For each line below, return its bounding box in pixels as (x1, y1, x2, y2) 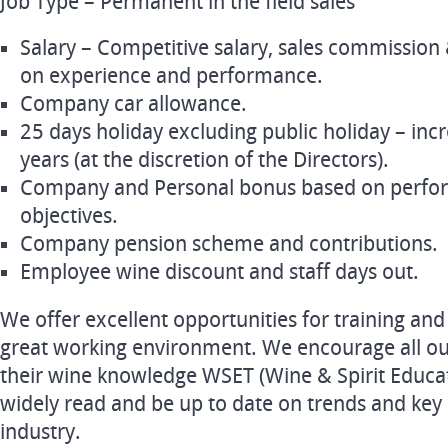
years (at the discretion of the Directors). (20, 148, 389, 172)
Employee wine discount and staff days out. (20, 260, 419, 284)
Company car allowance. (20, 92, 247, 116)
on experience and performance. (20, 64, 323, 88)
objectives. (20, 204, 118, 228)
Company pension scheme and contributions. (20, 232, 438, 256)
